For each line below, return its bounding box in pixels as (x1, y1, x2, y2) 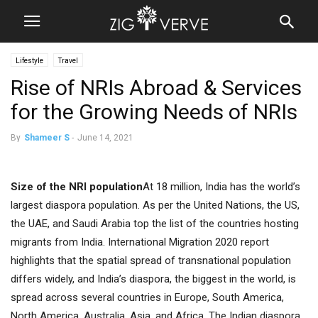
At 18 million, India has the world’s (143, 180, 300, 193)
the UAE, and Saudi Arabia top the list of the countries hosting (11, 217, 299, 230)
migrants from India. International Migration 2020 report (11, 236, 269, 248)
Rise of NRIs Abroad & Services (11, 75, 302, 100)
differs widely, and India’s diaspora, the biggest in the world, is (11, 273, 296, 285)
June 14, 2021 (77, 133, 133, 143)
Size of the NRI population (11, 180, 143, 193)
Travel (58, 57, 78, 65)
